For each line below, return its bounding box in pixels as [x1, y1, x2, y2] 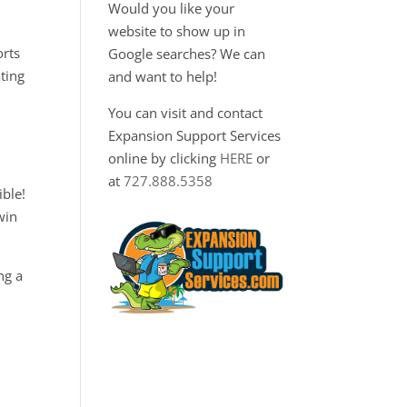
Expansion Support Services [108, 126, 282, 144]
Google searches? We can [108, 45, 266, 63]
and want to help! [108, 67, 218, 85]
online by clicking [108, 149, 221, 167]
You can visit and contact [108, 104, 263, 122]
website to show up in [108, 22, 246, 40]
